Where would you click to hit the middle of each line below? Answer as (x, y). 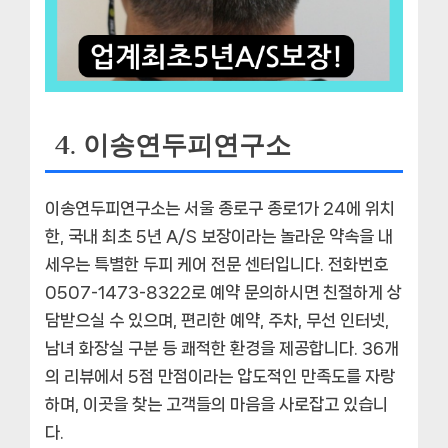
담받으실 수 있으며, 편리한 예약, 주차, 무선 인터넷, (217, 319)
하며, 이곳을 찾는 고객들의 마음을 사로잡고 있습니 (216, 403)
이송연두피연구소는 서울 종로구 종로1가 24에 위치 (220, 207)
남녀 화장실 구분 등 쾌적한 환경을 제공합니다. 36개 (222, 347)
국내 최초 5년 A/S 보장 (149, 235)
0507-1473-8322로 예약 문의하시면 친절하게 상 (223, 291)
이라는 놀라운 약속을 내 (312, 235)
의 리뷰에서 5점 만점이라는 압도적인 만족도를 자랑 (220, 375)
